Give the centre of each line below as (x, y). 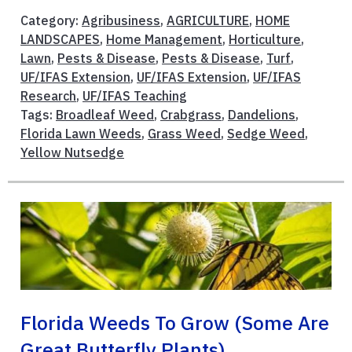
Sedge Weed (266, 133)
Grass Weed (184, 133)
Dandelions (262, 114)
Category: (51, 20)
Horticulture (265, 39)
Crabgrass (191, 114)
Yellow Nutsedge (72, 152)
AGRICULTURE (208, 20)
